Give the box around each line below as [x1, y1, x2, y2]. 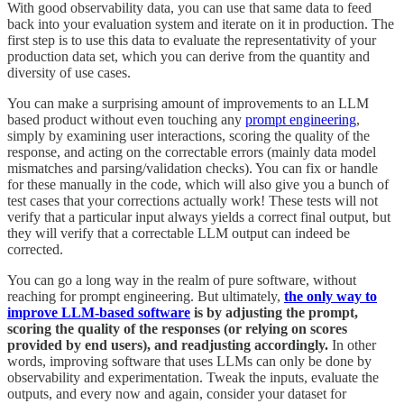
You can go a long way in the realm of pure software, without [7, 271, 356, 288]
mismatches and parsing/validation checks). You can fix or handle [7, 160, 378, 176]
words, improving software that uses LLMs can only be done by [7, 353, 372, 369]
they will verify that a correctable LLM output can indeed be [7, 225, 350, 241]
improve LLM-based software [7, 304, 190, 320]
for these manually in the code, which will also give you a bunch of [7, 176, 389, 192]
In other [332, 336, 376, 353]
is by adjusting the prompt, [190, 304, 358, 320]
